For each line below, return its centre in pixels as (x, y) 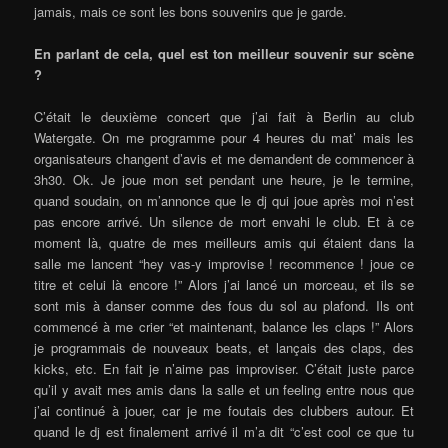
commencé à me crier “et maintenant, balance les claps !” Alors (224, 327)
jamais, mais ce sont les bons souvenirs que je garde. (191, 12)
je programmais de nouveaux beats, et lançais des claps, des (224, 348)
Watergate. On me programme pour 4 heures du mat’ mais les (224, 138)
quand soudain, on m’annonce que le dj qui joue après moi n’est (224, 201)
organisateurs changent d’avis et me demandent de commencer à (224, 159)
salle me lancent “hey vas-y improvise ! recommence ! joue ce (224, 264)
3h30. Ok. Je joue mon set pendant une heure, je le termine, (224, 180)
